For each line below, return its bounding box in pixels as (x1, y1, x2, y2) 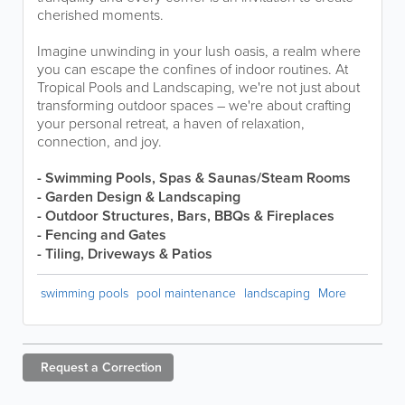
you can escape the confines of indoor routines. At (37, 59, 348, 79)
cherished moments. (37, 5, 164, 24)
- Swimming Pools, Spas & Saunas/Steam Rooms (37, 167, 351, 188)
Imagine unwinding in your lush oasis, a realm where (37, 41, 361, 61)
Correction (102, 358, 162, 376)
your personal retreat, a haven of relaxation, (37, 113, 305, 133)
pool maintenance (137, 284, 236, 301)
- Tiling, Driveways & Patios (37, 243, 212, 264)
